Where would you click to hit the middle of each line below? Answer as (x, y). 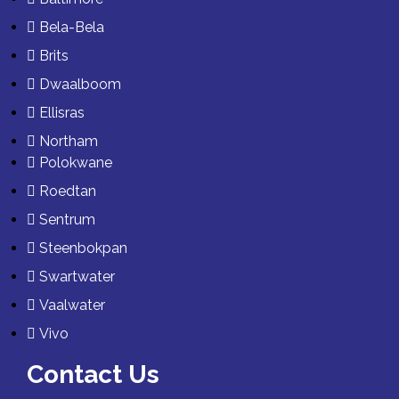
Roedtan (68, 191)
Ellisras (62, 112)
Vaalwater (72, 305)
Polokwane (76, 162)
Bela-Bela (72, 27)
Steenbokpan (83, 248)
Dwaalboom (80, 84)
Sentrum (67, 219)
